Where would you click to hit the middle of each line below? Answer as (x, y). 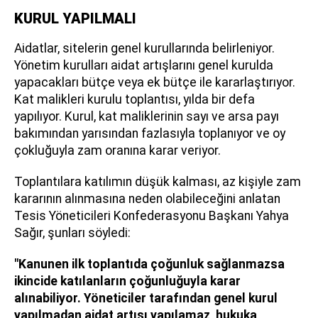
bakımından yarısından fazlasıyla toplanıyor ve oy (150, 133)
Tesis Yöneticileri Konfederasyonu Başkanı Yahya (152, 215)
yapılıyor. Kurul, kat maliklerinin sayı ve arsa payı (147, 116)
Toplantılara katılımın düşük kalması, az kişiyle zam (158, 181)
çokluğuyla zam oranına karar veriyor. (117, 150)
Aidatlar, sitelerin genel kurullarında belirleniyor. (144, 48)
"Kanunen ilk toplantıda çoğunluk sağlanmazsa (149, 264)
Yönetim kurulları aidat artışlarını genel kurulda (144, 65)
